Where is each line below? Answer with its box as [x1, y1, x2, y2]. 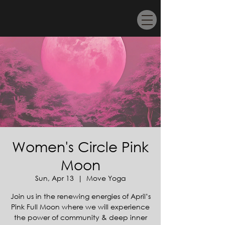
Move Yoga [86, 173, 126, 183]
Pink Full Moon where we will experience [11, 202, 150, 211]
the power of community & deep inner [14, 212, 147, 222]
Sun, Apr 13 [35, 173, 74, 183]
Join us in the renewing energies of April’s [10, 191, 151, 201]
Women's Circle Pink [12, 138, 149, 155]
